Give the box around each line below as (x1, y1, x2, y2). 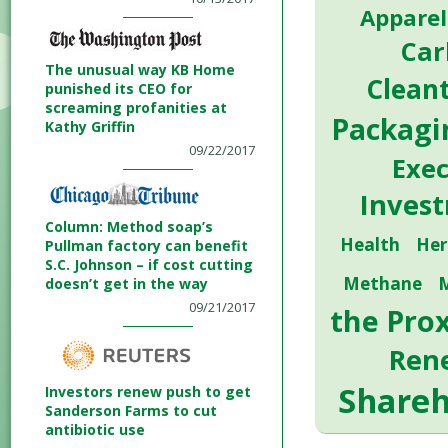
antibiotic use (45, 420, 145, 439)
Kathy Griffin (45, 117, 135, 136)
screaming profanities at (45, 98, 227, 117)
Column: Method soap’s (45, 217, 213, 236)
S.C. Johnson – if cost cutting (45, 255, 253, 274)
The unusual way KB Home (45, 60, 235, 79)
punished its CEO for (45, 79, 192, 98)
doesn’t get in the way (45, 274, 208, 293)
